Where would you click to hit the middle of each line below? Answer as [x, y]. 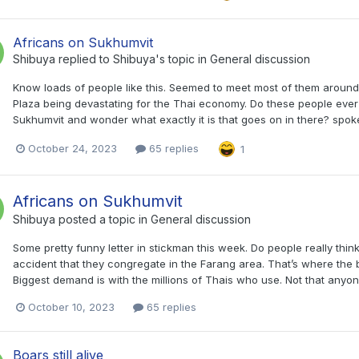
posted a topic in [103, 219]
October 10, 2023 [71, 307]
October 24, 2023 [73, 149]
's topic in [183, 58]
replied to [84, 58]
